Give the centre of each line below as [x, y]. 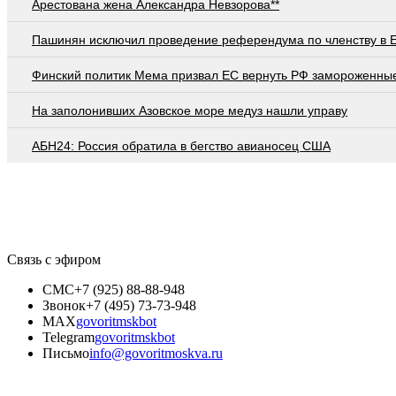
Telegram [69, 337]
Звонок [64, 305]
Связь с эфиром [54, 259]
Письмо [66, 353]
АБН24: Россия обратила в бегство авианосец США [181, 145]
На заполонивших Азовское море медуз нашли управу [190, 110]
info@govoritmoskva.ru [156, 353]
